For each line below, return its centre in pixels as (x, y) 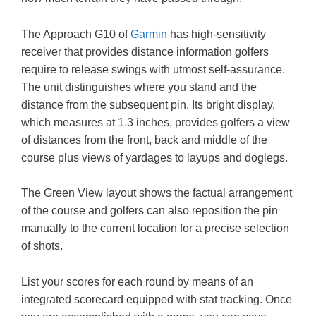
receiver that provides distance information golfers (145, 51)
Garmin (149, 34)
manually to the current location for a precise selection (155, 229)
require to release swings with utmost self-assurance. (153, 69)
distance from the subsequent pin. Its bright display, (148, 104)
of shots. (42, 246)
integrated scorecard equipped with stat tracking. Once (157, 299)
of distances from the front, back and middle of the (144, 140)
